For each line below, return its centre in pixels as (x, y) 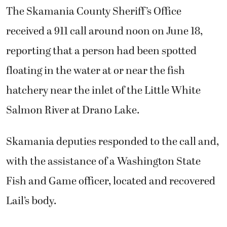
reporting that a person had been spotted (101, 51)
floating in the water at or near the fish (96, 71)
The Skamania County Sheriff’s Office (94, 12)
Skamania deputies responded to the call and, (112, 142)
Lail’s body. (33, 201)
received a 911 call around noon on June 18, (104, 32)
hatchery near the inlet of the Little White (103, 91)
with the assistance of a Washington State (103, 161)
